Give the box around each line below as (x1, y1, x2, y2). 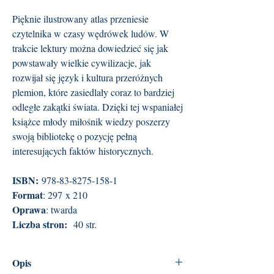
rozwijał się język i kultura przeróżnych (12, 71, 163, 84)
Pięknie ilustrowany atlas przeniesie (12, 12, 149, 26)
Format (12, 188, 43, 202)
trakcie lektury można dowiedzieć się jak (12, 42, 168, 55)
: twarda (46, 203, 77, 217)
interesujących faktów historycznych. (12, 144, 154, 158)
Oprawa (12, 202, 46, 217)
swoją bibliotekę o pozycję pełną (12, 130, 137, 143)
